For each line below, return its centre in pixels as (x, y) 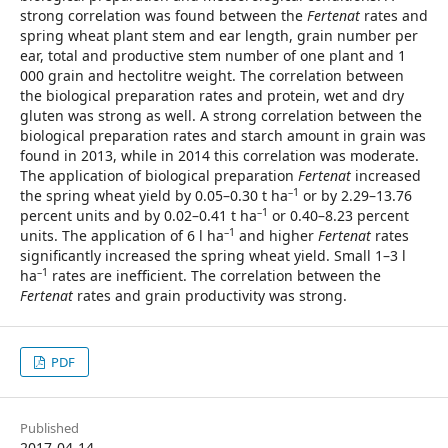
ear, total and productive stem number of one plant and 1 (213, 55)
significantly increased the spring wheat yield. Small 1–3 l (213, 255)
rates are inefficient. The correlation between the (214, 275)
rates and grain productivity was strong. (210, 295)
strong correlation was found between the (163, 15)
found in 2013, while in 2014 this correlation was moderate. (219, 155)
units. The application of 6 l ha (122, 235)
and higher (276, 235)
